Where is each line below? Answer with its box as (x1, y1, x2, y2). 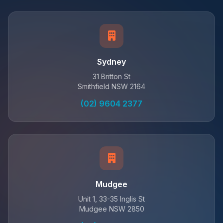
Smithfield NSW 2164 (78, 82, 145, 91)
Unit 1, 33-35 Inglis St (78, 195, 145, 203)
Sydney (97, 57, 126, 67)
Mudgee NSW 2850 (79, 205, 144, 213)
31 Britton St (93, 72, 130, 81)
